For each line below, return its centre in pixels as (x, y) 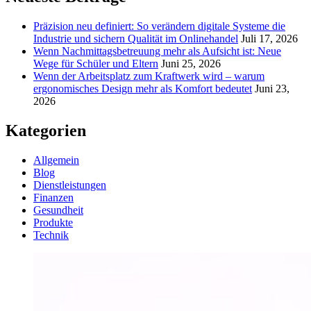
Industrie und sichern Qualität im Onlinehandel (136, 39)
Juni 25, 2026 (191, 64)
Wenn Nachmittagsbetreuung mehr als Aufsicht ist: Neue (157, 51)
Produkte (53, 223)
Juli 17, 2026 (269, 39)
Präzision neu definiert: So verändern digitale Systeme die (159, 26)
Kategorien (46, 131)
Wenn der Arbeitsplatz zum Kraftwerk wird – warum (149, 76)
